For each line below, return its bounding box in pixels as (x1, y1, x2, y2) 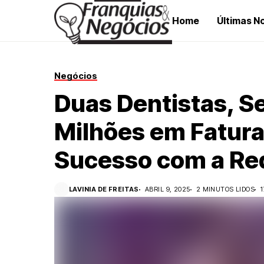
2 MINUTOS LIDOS (196, 185, 255, 193)
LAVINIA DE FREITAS (69, 185, 139, 193)
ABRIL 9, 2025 (144, 185, 190, 193)
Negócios (54, 70, 97, 81)
